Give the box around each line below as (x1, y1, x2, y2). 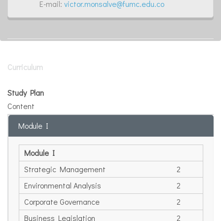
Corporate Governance (24, 196, 100, 207)
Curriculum (7, 62, 43, 73)
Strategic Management (24, 164, 106, 175)
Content (7, 101, 35, 111)
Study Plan (7, 87, 44, 98)
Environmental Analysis (24, 180, 101, 191)
